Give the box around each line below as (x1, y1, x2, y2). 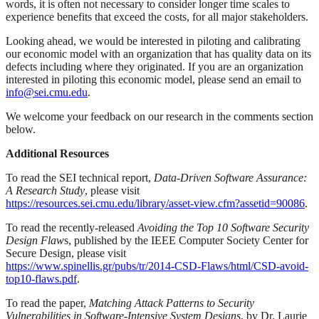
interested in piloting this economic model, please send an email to (6, 73, 301, 86)
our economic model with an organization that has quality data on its (6, 48, 311, 61)
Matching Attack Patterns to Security (89, 297, 254, 310)
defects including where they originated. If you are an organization (6, 61, 303, 73)
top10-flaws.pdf (6, 273, 77, 286)
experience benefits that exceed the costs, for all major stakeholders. (6, 11, 308, 23)
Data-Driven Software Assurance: (154, 172, 307, 184)
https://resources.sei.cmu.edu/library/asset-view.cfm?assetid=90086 (6, 197, 305, 210)
